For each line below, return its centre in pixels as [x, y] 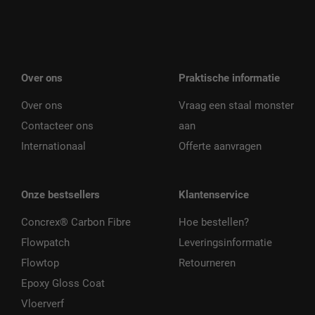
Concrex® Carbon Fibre [76, 223]
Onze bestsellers [60, 195]
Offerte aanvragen [220, 147]
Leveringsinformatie [225, 243]
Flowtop [40, 263]
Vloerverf [43, 304]
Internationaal [53, 147]
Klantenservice [214, 195]
